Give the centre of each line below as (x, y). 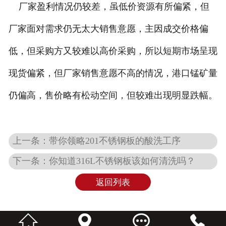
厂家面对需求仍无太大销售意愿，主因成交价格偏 (108, 29)
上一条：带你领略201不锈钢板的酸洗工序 (97, 140)
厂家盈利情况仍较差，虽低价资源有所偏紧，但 (109, 7)
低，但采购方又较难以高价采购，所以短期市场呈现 (113, 51)
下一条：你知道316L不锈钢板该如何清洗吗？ (104, 161)
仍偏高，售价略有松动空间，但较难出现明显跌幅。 (113, 96)
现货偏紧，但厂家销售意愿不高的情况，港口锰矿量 (113, 73)
